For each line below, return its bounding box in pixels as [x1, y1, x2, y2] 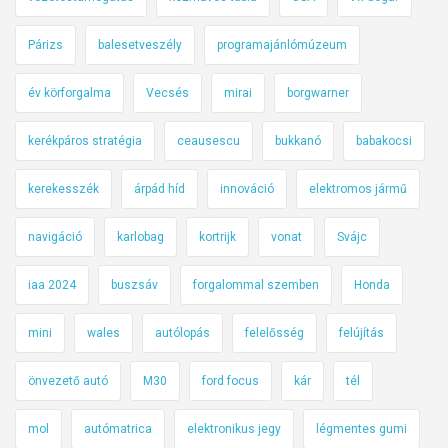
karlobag [117, 230, 164, 245]
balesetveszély [98, 38, 182, 53]
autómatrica [84, 422, 152, 437]
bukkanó [275, 134, 321, 149]
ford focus [202, 374, 259, 389]
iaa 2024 [28, 278, 76, 293]
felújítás [339, 326, 384, 341]
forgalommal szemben [193, 278, 319, 293]
